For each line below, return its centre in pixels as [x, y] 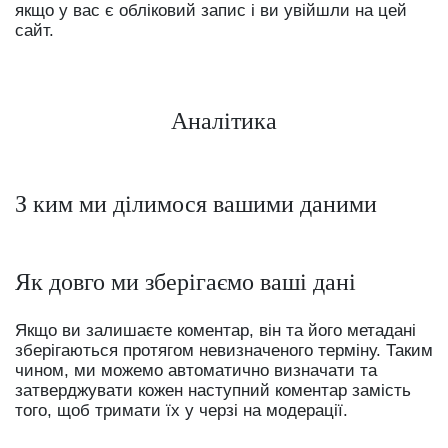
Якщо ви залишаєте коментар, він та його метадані [215, 330]
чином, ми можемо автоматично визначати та [196, 370]
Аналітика [224, 120]
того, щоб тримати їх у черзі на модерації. [181, 410]
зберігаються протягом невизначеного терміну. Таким [224, 350]
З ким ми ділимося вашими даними [196, 203]
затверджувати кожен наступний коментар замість [213, 390]
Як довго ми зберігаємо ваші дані [185, 281]
